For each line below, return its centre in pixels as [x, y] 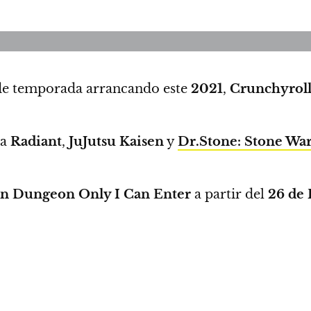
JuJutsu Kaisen [116, 142]
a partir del [228, 194]
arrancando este [138, 89]
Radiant [36, 142]
